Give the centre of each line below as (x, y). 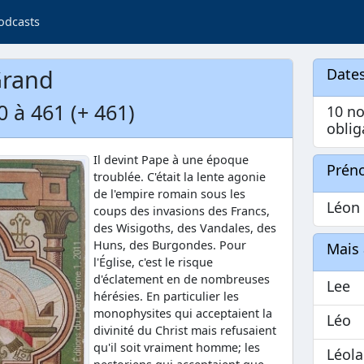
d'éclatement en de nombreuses (182, 279)
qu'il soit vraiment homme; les (177, 347)
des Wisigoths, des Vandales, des (185, 228)
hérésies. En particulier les (166, 296)
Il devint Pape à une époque (171, 160)
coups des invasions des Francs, (182, 211)
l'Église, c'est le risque (153, 262)
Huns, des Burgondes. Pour (170, 245)
